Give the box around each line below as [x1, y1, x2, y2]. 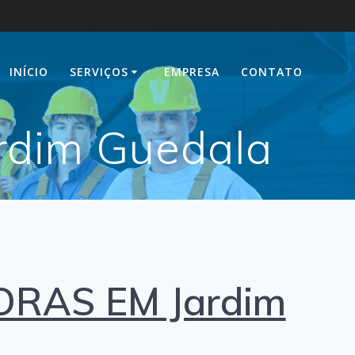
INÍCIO [9, 63, 48, 79]
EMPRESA [164, 63, 220, 79]
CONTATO [241, 63, 303, 79]
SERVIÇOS [70, 63, 129, 79]
